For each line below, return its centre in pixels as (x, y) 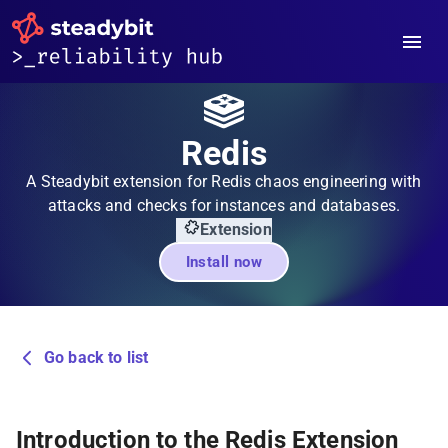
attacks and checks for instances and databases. (224, 205)
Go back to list (96, 357)
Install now (224, 262)
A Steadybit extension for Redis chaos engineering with (224, 181)
